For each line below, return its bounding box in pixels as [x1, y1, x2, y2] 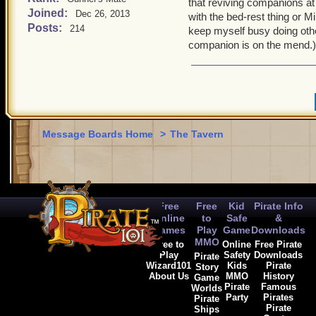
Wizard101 [146, 260, 191, 271]
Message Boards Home [42, 128, 156, 140]
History [262, 271, 294, 281]
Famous [260, 281, 296, 292]
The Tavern [170, 128, 224, 140]
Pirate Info [253, 200, 303, 212]
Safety [223, 250, 250, 260]
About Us [148, 271, 189, 281]
